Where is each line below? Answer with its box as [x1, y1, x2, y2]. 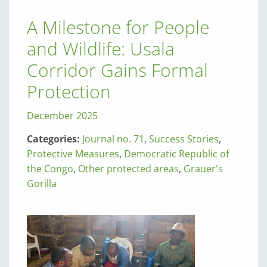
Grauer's [184, 162, 223, 175]
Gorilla [27, 177, 57, 190]
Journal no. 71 [82, 132, 144, 145]
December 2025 [27, 109, 98, 122]
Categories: [27, 132, 82, 145]
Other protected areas [78, 162, 179, 175]
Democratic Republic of [124, 147, 229, 160]
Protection [27, 79, 111, 104]
